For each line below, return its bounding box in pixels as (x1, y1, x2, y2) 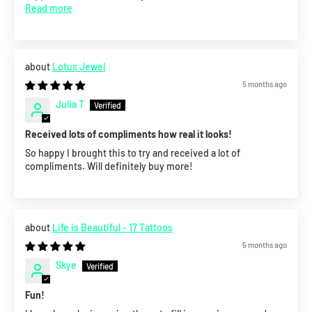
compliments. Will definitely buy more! (25, 160, 193, 173)
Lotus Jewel (52, 61, 105, 73)
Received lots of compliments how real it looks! (25, 128, 232, 141)
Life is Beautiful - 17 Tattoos (52, 221, 173, 234)
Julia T (56, 98, 84, 111)
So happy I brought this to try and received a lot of (25, 147, 240, 159)
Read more (25, 2, 72, 15)
